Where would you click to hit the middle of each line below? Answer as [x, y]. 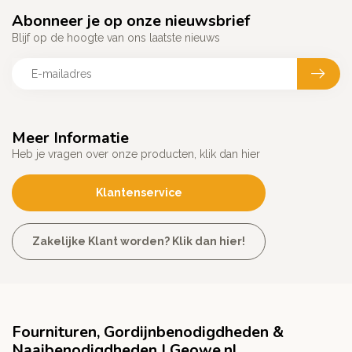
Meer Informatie [70, 138]
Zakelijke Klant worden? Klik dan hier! [139, 242]
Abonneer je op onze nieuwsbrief [131, 21]
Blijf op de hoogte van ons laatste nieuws [116, 38]
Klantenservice [139, 193]
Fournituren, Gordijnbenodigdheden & [148, 332]
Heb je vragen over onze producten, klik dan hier [136, 154]
